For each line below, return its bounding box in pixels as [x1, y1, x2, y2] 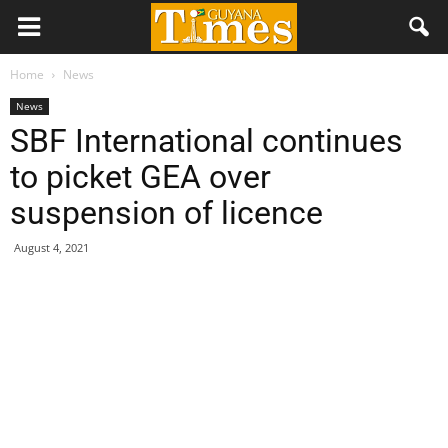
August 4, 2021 [14, 240, 89, 255]
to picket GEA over [10, 158, 271, 196]
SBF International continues [10, 122, 403, 160]
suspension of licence [10, 194, 323, 232]
